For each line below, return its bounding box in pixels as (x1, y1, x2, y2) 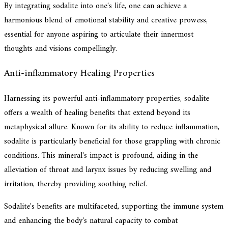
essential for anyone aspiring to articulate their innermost (4, 27, 193, 42)
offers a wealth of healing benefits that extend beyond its (4, 106, 190, 121)
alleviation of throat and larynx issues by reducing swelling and (4, 163, 211, 178)
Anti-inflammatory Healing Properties (4, 65, 155, 82)
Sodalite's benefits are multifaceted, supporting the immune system (4, 199, 223, 214)
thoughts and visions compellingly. (4, 41, 117, 56)
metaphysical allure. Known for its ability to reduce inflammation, (4, 120, 219, 135)
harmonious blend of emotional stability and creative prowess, (4, 13, 208, 27)
